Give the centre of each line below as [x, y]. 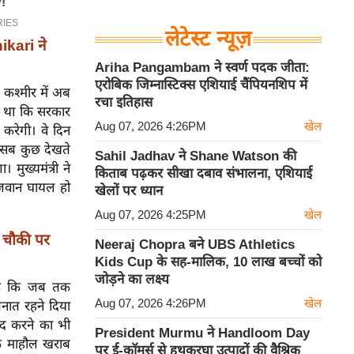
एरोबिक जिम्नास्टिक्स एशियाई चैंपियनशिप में [201, 85]
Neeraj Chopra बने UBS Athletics [195, 245]
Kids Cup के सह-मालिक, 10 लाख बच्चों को [208, 262]
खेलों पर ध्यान [129, 191]
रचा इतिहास [124, 103]
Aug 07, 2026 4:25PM [151, 215]
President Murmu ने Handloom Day [202, 333]
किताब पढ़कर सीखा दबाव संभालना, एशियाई [203, 174]
